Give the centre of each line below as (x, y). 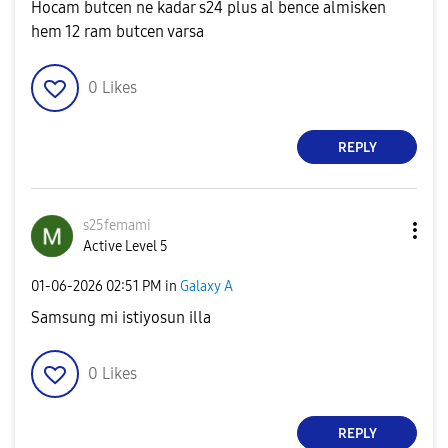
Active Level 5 (125, 246)
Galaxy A (206, 286)
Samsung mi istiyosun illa (121, 317)
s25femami (117, 225)
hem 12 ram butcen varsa (117, 31)
